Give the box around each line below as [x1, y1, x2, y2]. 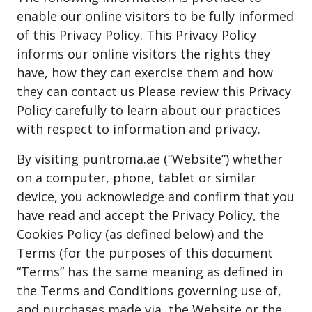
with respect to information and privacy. [17, 120, 260, 137]
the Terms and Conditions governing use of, [17, 282, 281, 299]
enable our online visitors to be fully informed [17, 8, 294, 24]
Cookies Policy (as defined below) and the [17, 226, 263, 242]
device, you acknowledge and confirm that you [17, 188, 295, 205]
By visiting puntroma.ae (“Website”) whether [17, 150, 283, 167]
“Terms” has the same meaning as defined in [17, 263, 283, 280]
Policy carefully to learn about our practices [17, 102, 281, 118]
